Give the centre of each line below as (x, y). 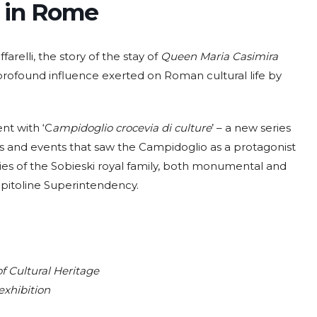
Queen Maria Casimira (219, 57)
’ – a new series (251, 128)
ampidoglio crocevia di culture (132, 128)
